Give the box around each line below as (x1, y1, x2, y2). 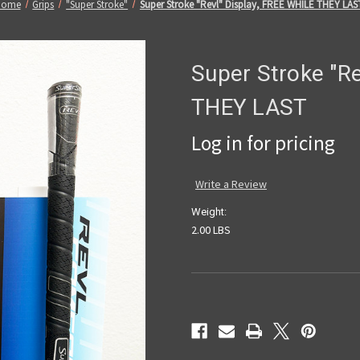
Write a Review (194, 176, 267, 191)
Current (191, 297, 224, 309)
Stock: (191, 312, 221, 325)
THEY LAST (191, 93, 308, 121)
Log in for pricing (191, 129, 335, 156)
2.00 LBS (191, 222, 231, 237)
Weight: (191, 205, 227, 218)
